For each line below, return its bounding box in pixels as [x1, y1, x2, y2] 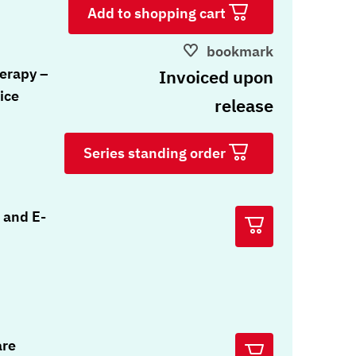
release [215, 94, 273, 118]
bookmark [207, 42, 273, 61]
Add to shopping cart [87, 4, 229, 23]
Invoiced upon [159, 65, 273, 89]
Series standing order [83, 144, 229, 163]
